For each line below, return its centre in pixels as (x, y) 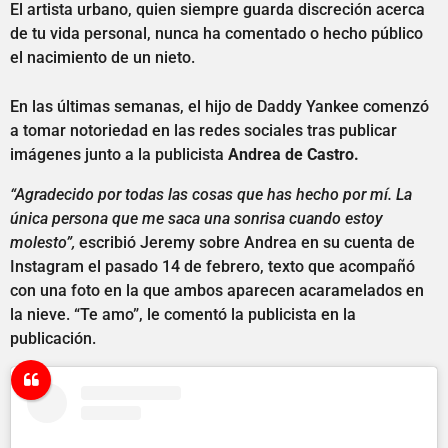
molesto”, (42, 243)
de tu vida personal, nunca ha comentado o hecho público (216, 34)
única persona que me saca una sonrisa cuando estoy (196, 219)
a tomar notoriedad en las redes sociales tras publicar (203, 130)
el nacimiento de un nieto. (102, 58)
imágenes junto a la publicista (117, 154)
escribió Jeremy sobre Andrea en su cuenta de (245, 243)
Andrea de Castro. (291, 154)
